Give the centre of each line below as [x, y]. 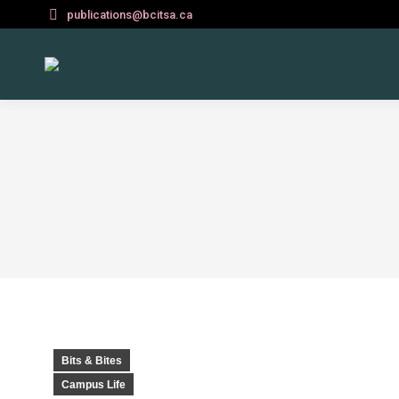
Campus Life [94, 385]
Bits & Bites [92, 361]
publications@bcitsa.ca [130, 14]
